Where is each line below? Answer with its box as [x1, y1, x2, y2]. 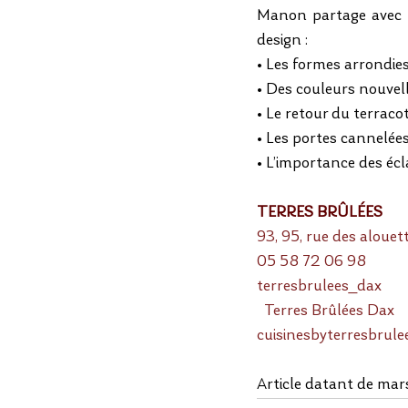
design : [257, 32, 308, 49]
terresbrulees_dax [257, 278, 382, 295]
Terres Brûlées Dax [257, 302, 394, 320]
